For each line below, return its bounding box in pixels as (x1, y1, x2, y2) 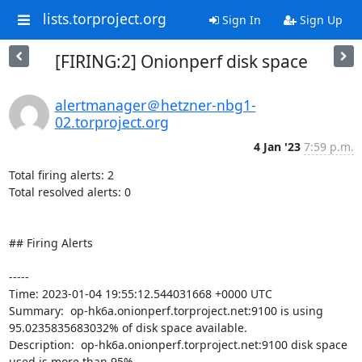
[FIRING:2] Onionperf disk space (54, 50, 308, 73)
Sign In (218, 12, 261, 27)
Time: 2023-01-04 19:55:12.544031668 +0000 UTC (8, 286, 272, 301)
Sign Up (296, 12, 343, 27)
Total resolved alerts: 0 (8, 184, 131, 200)
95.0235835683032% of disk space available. (8, 320, 250, 335)
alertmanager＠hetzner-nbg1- (54, 95, 256, 115)
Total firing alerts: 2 (8, 167, 114, 183)
